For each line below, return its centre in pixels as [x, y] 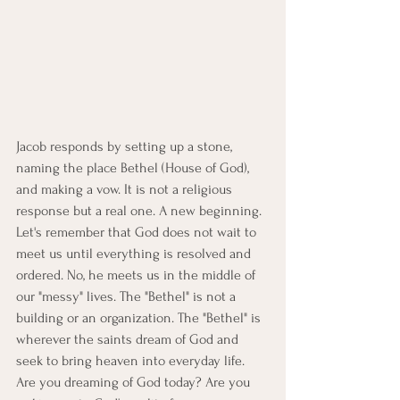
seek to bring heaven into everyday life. [132, 360]
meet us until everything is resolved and [135, 253]
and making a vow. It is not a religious [126, 189]
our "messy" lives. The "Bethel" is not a [128, 296]
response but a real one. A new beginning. [141, 210]
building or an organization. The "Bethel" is [140, 317]
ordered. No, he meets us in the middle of [137, 275]
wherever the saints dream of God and [129, 339]
